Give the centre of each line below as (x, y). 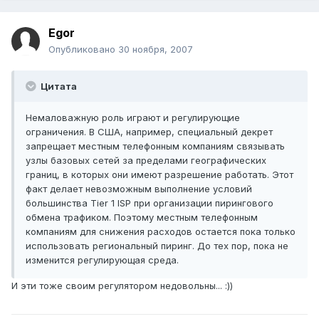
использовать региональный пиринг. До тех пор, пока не (157, 246)
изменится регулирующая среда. (102, 260)
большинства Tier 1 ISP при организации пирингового (150, 203)
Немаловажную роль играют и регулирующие (133, 118)
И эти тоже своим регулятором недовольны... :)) (122, 286)
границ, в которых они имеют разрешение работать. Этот (159, 175)
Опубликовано (83, 49)
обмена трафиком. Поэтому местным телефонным (142, 218)
